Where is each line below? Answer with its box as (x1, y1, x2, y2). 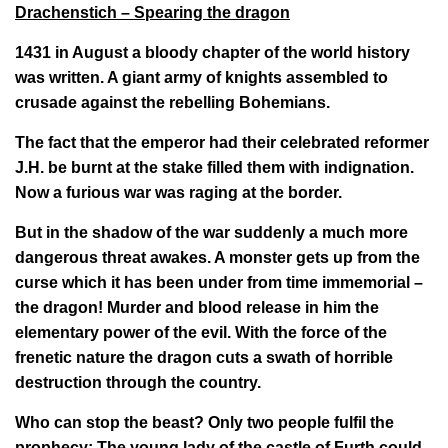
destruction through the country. (15, 373, 261, 391)
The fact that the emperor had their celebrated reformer (15, 133, 429, 151)
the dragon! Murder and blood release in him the (15, 298, 379, 316)
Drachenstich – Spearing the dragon (15, 3, 290, 21)
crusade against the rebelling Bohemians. (15, 93, 330, 111)
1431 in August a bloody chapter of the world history (15, 43, 410, 61)
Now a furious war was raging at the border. (15, 183, 342, 201)
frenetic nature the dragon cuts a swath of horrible (15, 348, 393, 366)
